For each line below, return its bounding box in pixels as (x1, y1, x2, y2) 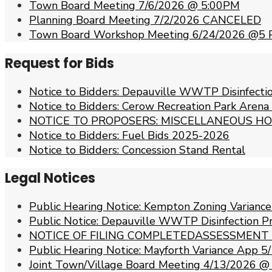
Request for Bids (5, 53, 114, 73)
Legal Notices (5, 169, 95, 188)
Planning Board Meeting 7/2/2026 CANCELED (29, 13, 261, 28)
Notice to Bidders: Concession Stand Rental (29, 142, 245, 157)
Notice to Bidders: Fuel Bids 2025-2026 (29, 127, 229, 143)
